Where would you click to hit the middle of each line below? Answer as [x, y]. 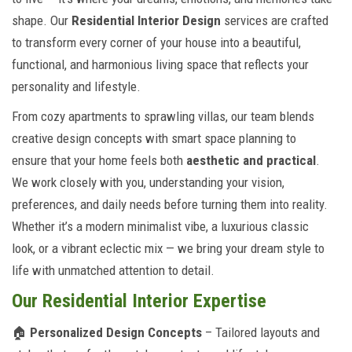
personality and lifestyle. [76, 86]
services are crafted [275, 20]
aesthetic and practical [251, 160]
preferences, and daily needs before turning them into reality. [170, 204]
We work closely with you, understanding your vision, [148, 182]
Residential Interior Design [146, 20]
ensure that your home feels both [99, 160]
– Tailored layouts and [261, 332]
